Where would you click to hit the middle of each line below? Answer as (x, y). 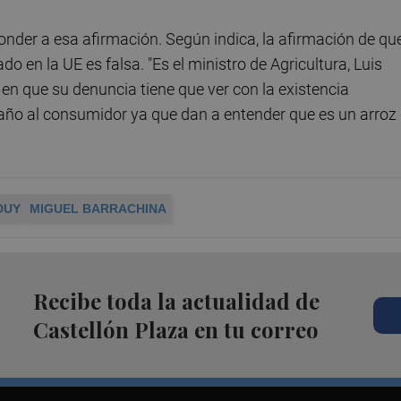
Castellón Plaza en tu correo (175, 330)
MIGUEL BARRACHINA (98, 209)
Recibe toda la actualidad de (176, 301)
